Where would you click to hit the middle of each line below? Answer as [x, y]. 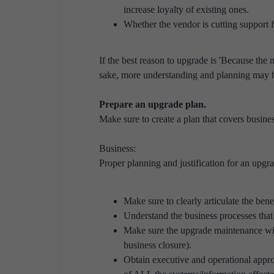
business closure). [157, 245]
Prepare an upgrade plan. [153, 104]
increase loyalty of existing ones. [186, 9]
